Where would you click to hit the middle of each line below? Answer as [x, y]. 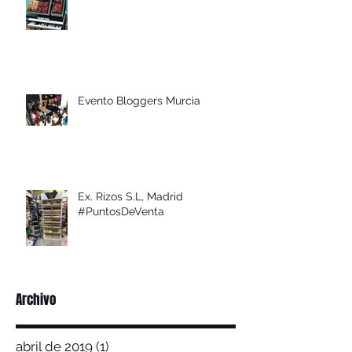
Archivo [36, 299]
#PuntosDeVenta [121, 211]
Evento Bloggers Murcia [139, 100]
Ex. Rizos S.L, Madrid [130, 196]
